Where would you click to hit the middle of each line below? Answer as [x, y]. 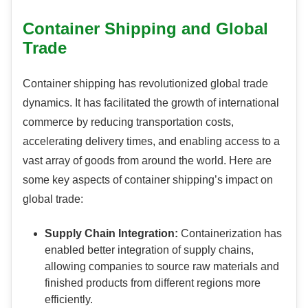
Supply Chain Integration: [111, 234]
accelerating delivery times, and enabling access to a [151, 142]
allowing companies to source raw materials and [162, 267]
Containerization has [230, 234]
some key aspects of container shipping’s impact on [148, 180]
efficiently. [69, 300]
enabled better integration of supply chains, [149, 250]
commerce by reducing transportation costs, [128, 122]
